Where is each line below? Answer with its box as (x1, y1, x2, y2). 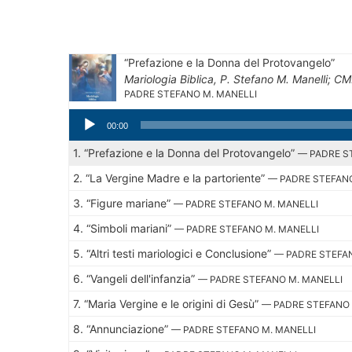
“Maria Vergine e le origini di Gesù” (84, 296, 262, 310)
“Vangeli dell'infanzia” (86, 271, 198, 285)
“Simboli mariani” (86, 221, 174, 235)
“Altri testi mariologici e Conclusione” (86, 246, 274, 260)
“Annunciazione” (86, 321, 171, 335)
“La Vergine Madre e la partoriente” (86, 170, 268, 185)
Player (68, 126, 101, 140)
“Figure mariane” (86, 196, 174, 210)
